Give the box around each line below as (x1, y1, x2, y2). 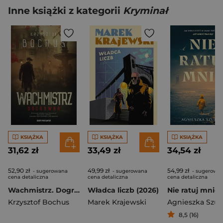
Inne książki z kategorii (8, 5, 123, 16)
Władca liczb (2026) (88, 186, 159, 195)
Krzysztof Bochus (8, 198, 69, 207)
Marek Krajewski (88, 198, 146, 207)
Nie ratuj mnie (167, 186, 219, 195)
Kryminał (123, 5, 168, 16)
